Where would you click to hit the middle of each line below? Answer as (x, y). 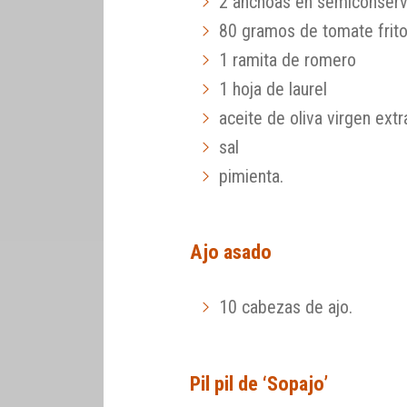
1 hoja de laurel (273, 89)
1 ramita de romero (288, 60)
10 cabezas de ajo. (286, 308)
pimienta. (252, 176)
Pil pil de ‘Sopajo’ (259, 383)
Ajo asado (231, 252)
